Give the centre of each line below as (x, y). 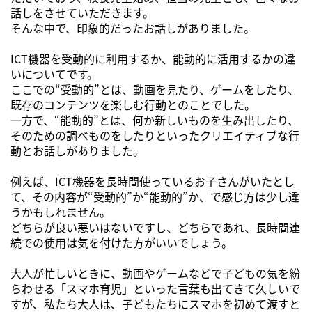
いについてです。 (54, 73)
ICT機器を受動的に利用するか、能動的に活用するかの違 (153, 58)
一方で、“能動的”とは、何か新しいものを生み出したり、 (155, 119)
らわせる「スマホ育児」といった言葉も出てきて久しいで (155, 288)
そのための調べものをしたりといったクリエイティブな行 (155, 135)
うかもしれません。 (61, 211)
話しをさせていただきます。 (82, 12)
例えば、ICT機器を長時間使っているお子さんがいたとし (153, 181)
